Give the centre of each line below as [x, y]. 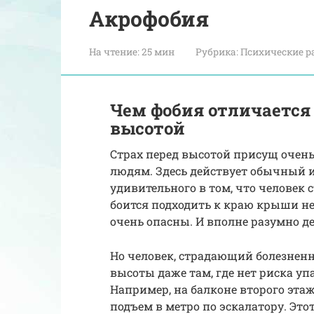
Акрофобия [149, 18]
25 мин [157, 52]
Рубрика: [217, 52]
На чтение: [114, 52]
